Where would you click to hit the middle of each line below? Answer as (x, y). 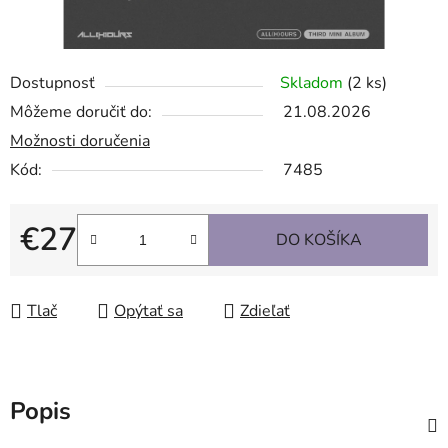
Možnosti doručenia (80, 141)
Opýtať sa (148, 311)
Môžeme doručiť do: (81, 112)
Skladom (313, 83)
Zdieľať (265, 311)
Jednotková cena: (79, 271)
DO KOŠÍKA (318, 240)
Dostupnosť (52, 83)
